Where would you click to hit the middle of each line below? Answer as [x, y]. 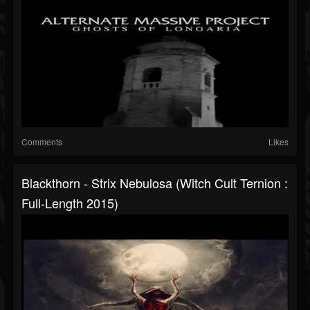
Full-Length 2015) [70, 203]
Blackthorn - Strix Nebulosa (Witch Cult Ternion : [155, 183]
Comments [42, 142]
